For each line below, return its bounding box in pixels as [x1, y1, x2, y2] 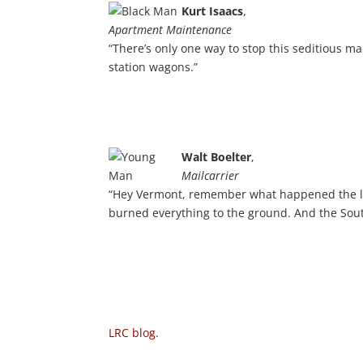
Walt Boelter [181, 148, 252, 164]
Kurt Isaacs [181, 2, 244, 19]
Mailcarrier [181, 167, 240, 183]
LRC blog [109, 324, 156, 340]
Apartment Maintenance [109, 21, 233, 37]
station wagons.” [109, 58, 199, 75]
